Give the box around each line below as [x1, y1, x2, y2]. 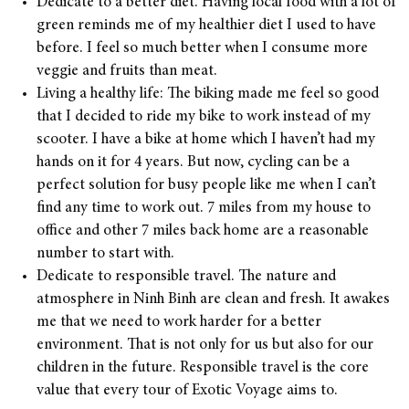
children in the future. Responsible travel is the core [37, 360, 369, 376]
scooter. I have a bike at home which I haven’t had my [37, 131, 375, 148]
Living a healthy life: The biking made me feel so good [37, 86, 379, 102]
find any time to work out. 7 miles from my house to [37, 200, 371, 216]
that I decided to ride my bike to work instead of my [37, 109, 371, 125]
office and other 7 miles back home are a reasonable [37, 223, 369, 239]
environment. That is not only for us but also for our [37, 337, 373, 353]
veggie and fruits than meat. [37, 63, 217, 79]
